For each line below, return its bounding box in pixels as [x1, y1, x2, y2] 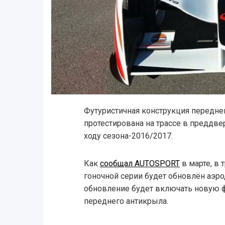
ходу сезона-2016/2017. [83, 131, 173, 141]
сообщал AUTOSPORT [99, 159, 180, 169]
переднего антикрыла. [83, 196, 168, 206]
